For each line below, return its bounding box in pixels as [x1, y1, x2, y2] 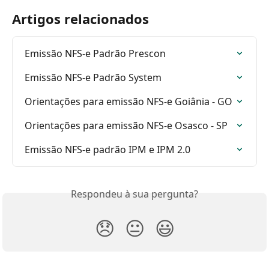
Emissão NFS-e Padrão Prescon [25, 47, 166, 60]
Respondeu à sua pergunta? [71, 187, 198, 201]
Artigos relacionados [12, 10, 149, 28]
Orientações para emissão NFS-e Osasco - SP [25, 119, 228, 132]
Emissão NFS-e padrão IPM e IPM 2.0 [25, 143, 190, 156]
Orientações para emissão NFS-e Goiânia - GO [25, 95, 232, 108]
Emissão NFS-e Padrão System [25, 71, 162, 84]
